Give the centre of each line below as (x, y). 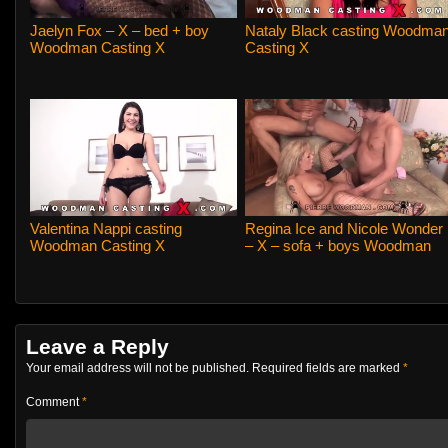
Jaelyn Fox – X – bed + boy (119, 30)
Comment (54, 402)
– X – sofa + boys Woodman (338, 245)
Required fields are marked (327, 368)
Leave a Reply (97, 346)
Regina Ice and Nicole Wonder (344, 228)
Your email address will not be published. (137, 368)
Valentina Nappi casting (106, 228)
